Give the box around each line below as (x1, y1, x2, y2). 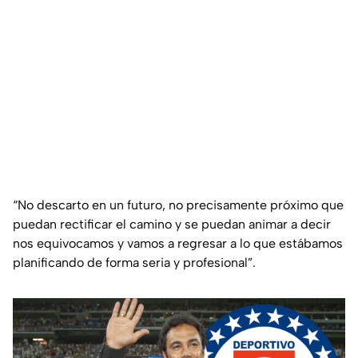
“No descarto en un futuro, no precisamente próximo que (13, 197, 344, 213)
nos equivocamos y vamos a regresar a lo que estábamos (13, 236, 343, 252)
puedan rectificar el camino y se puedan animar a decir (13, 217, 331, 233)
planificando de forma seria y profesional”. (13, 255, 256, 271)
